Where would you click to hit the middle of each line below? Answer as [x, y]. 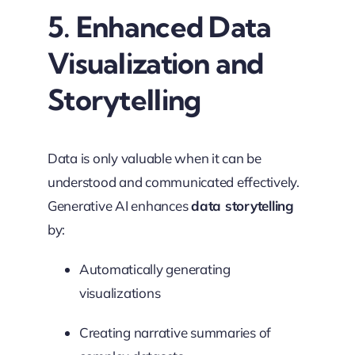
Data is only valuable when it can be [154, 158]
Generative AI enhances [119, 205]
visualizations [120, 292]
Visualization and [155, 63]
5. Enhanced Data [159, 26]
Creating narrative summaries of [175, 332]
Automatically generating [155, 269]
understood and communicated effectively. [173, 181]
